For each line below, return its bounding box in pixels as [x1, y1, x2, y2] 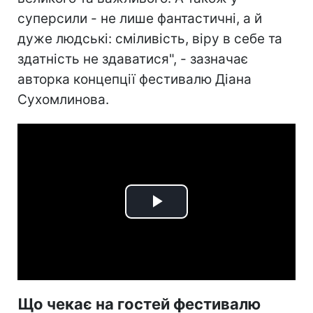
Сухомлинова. [17, 91, 109, 108]
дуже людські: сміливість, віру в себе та [17, 30, 282, 47]
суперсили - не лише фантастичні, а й [17, 10, 262, 27]
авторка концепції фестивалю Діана [17, 71, 252, 87]
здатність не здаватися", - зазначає [17, 50, 248, 67]
